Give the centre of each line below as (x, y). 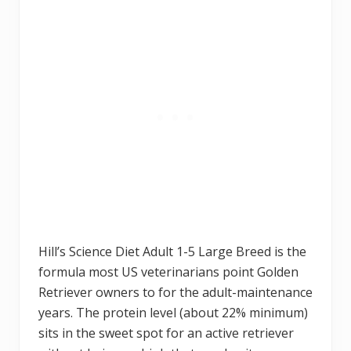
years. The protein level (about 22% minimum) (173, 312)
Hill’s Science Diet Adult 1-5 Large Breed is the (172, 251)
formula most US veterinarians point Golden (168, 271)
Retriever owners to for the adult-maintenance (175, 292)
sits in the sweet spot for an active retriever (166, 333)
